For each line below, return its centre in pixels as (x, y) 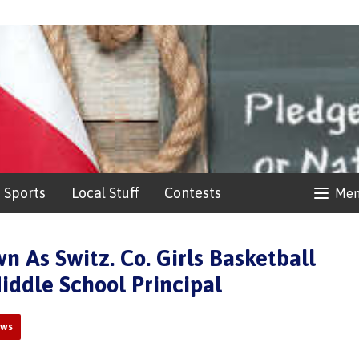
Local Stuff (105, 192)
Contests (193, 192)
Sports (25, 192)
